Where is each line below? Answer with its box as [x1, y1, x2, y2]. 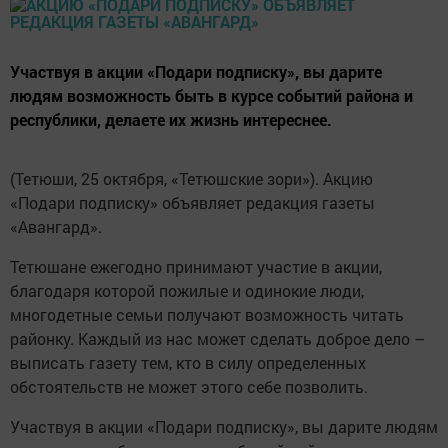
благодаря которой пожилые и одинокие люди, [10, 280, 364, 302]
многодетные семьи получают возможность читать [10, 304, 404, 326]
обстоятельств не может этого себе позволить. [10, 376, 368, 398]
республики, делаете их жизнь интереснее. [10, 109, 332, 131]
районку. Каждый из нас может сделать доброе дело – [10, 328, 425, 350]
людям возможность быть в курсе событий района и [10, 85, 413, 107]
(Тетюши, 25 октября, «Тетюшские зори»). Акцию [10, 168, 373, 190]
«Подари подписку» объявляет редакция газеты [10, 192, 375, 214]
